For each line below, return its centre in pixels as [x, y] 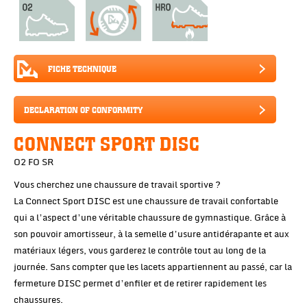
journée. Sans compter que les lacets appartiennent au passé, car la [153, 268]
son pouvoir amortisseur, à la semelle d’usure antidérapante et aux [151, 235]
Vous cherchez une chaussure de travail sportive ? [117, 185]
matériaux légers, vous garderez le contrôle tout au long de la [140, 251]
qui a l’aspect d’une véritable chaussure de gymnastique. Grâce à [150, 218]
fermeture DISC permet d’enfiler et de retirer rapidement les [140, 284]
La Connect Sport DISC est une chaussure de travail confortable [146, 202]
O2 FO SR [34, 163]
